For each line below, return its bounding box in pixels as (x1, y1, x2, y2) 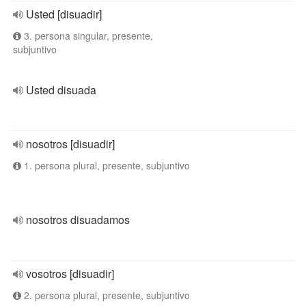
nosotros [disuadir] (26, 136, 115, 152)
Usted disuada (26, 82, 96, 98)
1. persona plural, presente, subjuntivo (21, 158, 190, 172)
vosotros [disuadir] (26, 266, 114, 281)
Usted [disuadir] (26, 6, 102, 22)
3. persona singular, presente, (21, 29, 153, 42)
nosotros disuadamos (26, 212, 130, 227)
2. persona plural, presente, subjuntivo (21, 288, 190, 302)
